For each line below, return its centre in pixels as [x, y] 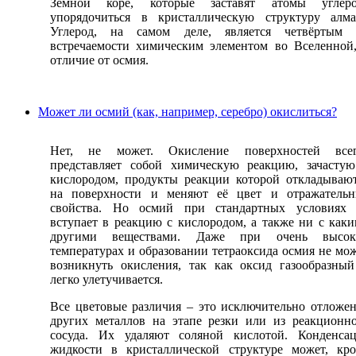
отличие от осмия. [99, 60]
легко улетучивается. [106, 280]
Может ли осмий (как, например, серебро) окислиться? [188, 112]
